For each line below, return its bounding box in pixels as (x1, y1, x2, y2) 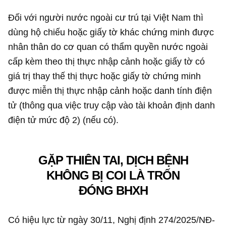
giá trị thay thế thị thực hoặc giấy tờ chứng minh (8, 71, 201, 82)
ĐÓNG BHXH (78, 183, 148, 197)
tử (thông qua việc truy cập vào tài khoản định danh (8, 100, 215, 111)
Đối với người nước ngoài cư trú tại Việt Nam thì (8, 12, 204, 23)
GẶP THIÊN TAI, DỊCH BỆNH (38, 153, 188, 167)
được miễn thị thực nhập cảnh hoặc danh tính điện (8, 85, 212, 96)
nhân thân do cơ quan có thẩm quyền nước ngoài (8, 41, 208, 52)
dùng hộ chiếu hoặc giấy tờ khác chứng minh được (8, 27, 214, 38)
